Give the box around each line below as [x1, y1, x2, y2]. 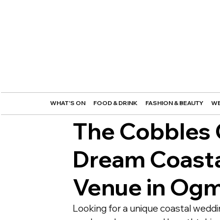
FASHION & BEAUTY [145, 99, 203, 107]
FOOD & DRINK [93, 99, 137, 107]
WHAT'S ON [50, 99, 85, 107]
